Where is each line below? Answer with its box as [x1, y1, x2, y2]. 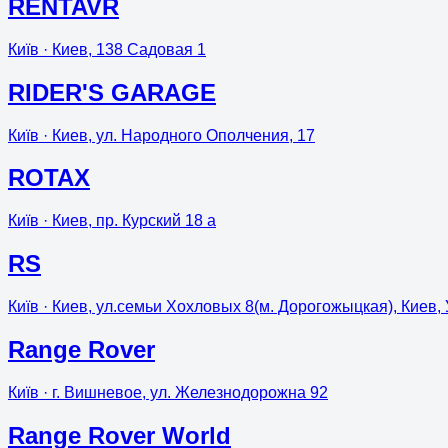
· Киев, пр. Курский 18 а [39, 212, 216, 230]
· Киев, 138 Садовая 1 [39, 40, 206, 58]
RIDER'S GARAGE [8, 78, 216, 106]
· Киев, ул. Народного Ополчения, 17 [39, 126, 315, 144]
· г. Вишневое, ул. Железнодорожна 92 [39, 384, 328, 401]
